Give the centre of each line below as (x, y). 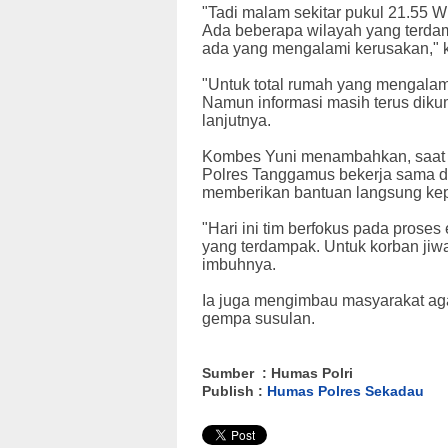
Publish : (234, 391)
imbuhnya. (239, 265)
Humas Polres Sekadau (345, 391)
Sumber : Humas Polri (277, 373)
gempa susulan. (258, 319)
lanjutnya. (236, 121)
